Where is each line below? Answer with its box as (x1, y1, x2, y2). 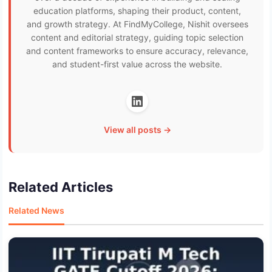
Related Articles (8, 179, 113, 195)
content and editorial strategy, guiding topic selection (31, 32, 243, 43)
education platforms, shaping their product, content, (33, 5, 241, 16)
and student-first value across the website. (52, 59, 222, 70)
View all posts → (103, 124, 171, 135)
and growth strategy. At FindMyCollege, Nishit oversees (26, 19, 248, 30)
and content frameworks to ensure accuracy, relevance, (26, 46, 248, 56)
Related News (8, 205, 64, 216)
